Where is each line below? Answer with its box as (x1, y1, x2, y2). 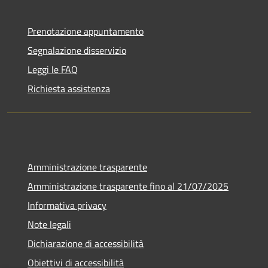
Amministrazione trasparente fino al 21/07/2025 (28, 178, 229, 193)
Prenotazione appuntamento (28, 23, 144, 38)
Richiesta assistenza (28, 81, 110, 96)
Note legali (28, 217, 71, 232)
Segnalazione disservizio (28, 42, 126, 57)
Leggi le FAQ (28, 62, 78, 77)
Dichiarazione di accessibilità (28, 236, 144, 251)
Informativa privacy (28, 197, 106, 212)
